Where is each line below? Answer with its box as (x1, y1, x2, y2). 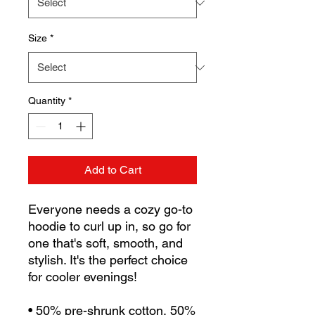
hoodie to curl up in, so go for (28, 219, 191, 233)
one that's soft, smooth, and (28, 236, 183, 250)
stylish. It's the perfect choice (28, 252, 188, 267)
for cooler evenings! (28, 269, 137, 284)
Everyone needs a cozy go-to (28, 202, 193, 217)
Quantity (28, 95, 65, 106)
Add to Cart (84, 163, 141, 176)
